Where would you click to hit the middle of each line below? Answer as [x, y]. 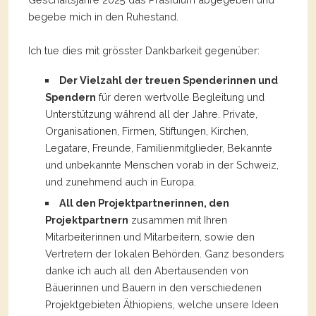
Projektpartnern [87, 220]
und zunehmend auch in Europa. [121, 182]
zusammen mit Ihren [178, 220]
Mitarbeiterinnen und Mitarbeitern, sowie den [150, 237]
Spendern [71, 97]
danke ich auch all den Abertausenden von [147, 271]
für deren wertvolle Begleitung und [180, 97]
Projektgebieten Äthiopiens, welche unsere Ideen [162, 305]
